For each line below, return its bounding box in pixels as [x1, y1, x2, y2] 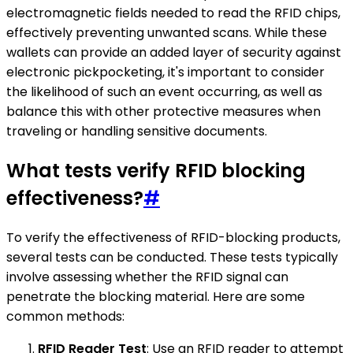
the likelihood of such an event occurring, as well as [6, 83, 322, 102]
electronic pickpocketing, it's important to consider [6, 63, 325, 82]
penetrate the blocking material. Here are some [6, 288, 305, 307]
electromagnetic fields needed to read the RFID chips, [6, 4, 340, 23]
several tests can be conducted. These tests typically [6, 248, 338, 267]
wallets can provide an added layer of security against [6, 43, 341, 62]
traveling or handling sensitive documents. [6, 122, 267, 141]
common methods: [6, 307, 124, 326]
